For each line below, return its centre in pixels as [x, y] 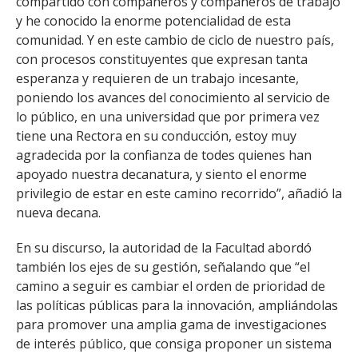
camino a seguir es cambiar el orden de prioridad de [171, 286]
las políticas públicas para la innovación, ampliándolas [177, 305]
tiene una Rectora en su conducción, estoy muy [156, 135]
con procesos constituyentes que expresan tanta [162, 59]
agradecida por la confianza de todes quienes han [164, 155]
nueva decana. [58, 212]
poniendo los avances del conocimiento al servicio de [173, 97]
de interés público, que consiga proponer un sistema [174, 343]
